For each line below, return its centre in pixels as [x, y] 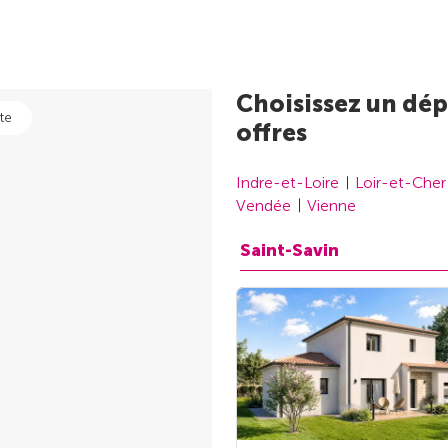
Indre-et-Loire [287, 183]
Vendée [263, 205]
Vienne [331, 205]
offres [271, 133]
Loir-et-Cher [400, 183]
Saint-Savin [289, 250]
